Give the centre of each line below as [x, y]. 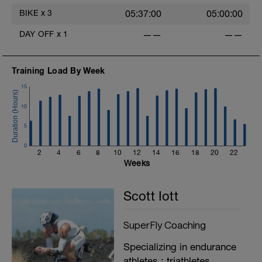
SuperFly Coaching [164, 225]
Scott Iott [151, 196]
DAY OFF [37, 34]
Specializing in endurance [180, 247]
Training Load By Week [58, 70]
